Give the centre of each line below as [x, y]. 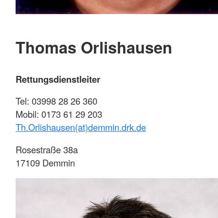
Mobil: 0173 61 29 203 [59, 114]
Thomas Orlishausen [94, 47]
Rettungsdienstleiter [58, 79]
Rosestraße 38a [47, 149]
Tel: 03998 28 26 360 [56, 101]
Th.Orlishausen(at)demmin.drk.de [81, 127]
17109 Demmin [45, 162]
